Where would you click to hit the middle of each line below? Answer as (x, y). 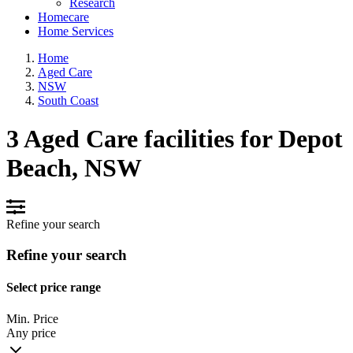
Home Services (76, 31)
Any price (31, 333)
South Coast (68, 100)
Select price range (54, 288)
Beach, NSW (74, 167)
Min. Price (32, 318)
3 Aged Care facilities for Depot (175, 138)
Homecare (63, 17)
